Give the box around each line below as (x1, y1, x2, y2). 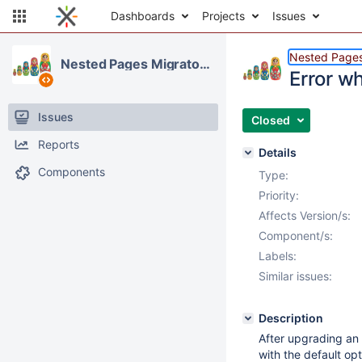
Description (259, 311, 323, 325)
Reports (38, 137, 79, 151)
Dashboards (111, 9, 175, 23)
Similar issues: (259, 269, 332, 283)
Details (259, 145, 297, 159)
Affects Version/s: (259, 208, 351, 222)
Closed (251, 113, 290, 127)
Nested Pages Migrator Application (200, 56, 211, 72)
